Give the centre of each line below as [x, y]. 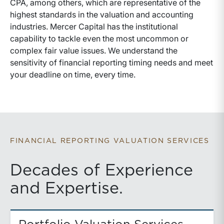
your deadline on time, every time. [73, 74]
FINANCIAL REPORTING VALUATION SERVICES [110, 141]
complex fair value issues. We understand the [94, 50]
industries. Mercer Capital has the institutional [94, 26]
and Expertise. [66, 188]
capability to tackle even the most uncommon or [99, 38]
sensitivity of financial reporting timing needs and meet [111, 62]
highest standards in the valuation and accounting [102, 14]
